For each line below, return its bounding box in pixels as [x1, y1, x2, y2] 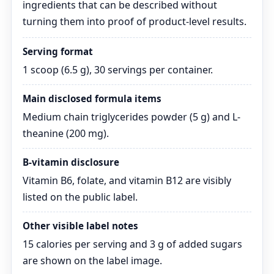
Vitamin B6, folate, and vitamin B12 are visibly [23, 174, 231, 187]
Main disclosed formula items [23, 92, 161, 105]
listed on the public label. [23, 190, 138, 204]
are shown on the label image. [23, 254, 162, 267]
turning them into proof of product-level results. [23, 15, 246, 28]
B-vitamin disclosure [23, 156, 119, 168]
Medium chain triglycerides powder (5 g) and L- [23, 110, 240, 124]
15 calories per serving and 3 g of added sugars [23, 237, 242, 251]
